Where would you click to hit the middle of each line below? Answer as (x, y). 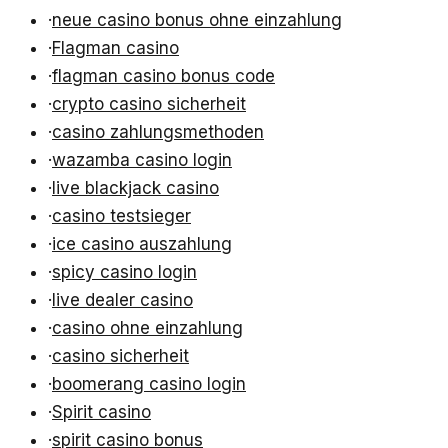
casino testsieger (121, 216)
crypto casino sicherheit (149, 104)
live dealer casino (122, 300)
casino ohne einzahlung (147, 328)
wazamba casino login (142, 160)
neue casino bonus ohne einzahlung (197, 20)
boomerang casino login (149, 384)
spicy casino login (124, 272)
